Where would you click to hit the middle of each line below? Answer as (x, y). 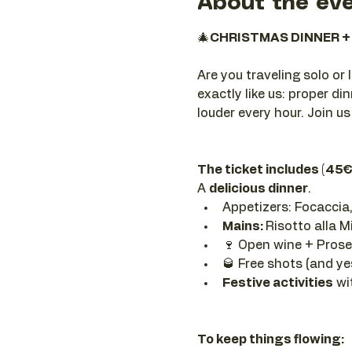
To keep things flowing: (270, 339)
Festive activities (277, 282)
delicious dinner (258, 188)
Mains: (244, 226)
